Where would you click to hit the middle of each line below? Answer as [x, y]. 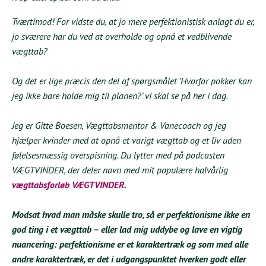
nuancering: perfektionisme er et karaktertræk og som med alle [130, 244]
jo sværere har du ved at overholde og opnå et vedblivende [122, 37]
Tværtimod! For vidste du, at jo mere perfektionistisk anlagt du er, [133, 22]
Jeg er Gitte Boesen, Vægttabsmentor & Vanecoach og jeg [119, 126]
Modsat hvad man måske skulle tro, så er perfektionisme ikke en [131, 215]
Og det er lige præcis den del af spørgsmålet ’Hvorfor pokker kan [132, 81]
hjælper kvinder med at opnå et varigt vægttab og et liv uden [126, 140]
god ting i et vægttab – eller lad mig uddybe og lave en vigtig [127, 229]
